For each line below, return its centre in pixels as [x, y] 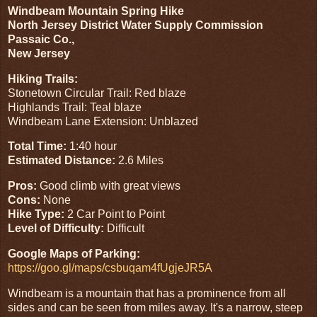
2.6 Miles [139, 161]
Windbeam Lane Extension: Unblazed [103, 121]
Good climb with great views [110, 186]
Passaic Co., [41, 39]
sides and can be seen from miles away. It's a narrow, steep [155, 307]
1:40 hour [93, 146]
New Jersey [39, 53]
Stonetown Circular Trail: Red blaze [97, 93]
